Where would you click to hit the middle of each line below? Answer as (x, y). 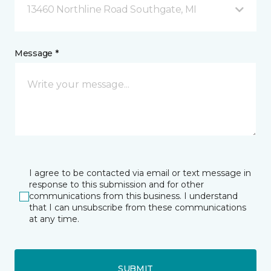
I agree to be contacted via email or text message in (140, 173)
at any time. (54, 219)
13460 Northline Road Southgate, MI (112, 9)
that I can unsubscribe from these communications (138, 207)
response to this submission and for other (116, 184)
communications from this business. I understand (133, 196)
